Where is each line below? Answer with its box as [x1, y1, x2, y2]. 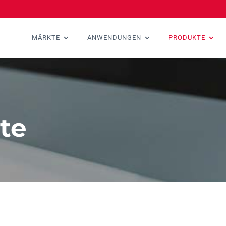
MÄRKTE [32, 34, 60, 41]
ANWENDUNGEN [87, 34, 141, 41]
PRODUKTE [168, 34, 205, 41]
